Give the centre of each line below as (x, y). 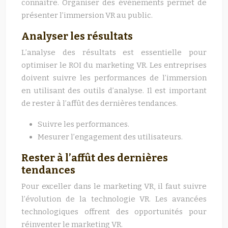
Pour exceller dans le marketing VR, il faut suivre (114, 186)
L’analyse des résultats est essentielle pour (114, 52)
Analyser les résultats (77, 36)
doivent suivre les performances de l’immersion (114, 78)
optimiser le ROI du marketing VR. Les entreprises (114, 65)
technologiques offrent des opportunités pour (114, 212)
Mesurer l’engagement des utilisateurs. (110, 137)
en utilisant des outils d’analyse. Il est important (114, 91)
